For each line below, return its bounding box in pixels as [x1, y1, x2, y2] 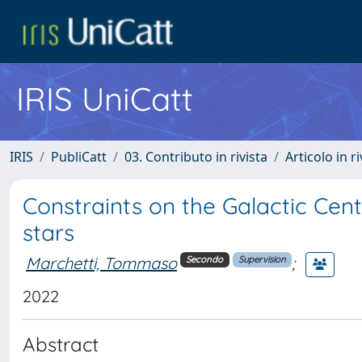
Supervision [238, 254, 286, 266]
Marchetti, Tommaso [26, 252, 177, 273]
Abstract [23, 332, 99, 356]
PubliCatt [51, 148, 107, 166]
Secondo [186, 254, 224, 266]
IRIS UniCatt [16, 78, 193, 119]
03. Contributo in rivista [124, 148, 267, 166]
